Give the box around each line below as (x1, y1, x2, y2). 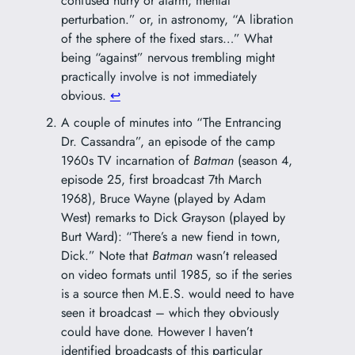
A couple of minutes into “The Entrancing (60, 113, 281, 132)
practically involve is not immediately (60, 67, 257, 86)
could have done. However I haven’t (60, 323, 253, 342)
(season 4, (237, 151, 292, 170)
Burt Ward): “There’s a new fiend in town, (60, 227, 281, 246)
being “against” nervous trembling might (60, 48, 275, 67)
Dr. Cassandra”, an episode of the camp (60, 132, 275, 151)
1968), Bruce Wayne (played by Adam (60, 189, 265, 208)
